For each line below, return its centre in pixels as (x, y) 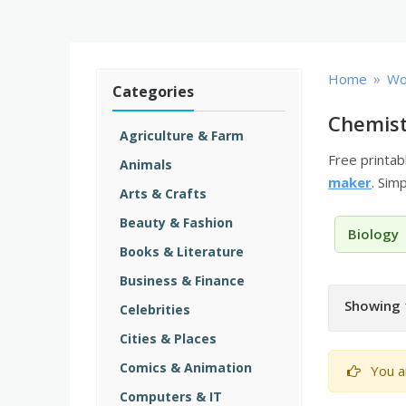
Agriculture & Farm (182, 135)
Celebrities (155, 309)
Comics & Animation (186, 367)
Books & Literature (182, 251)
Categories (153, 92)
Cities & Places (168, 338)
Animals (146, 164)
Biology (374, 234)
